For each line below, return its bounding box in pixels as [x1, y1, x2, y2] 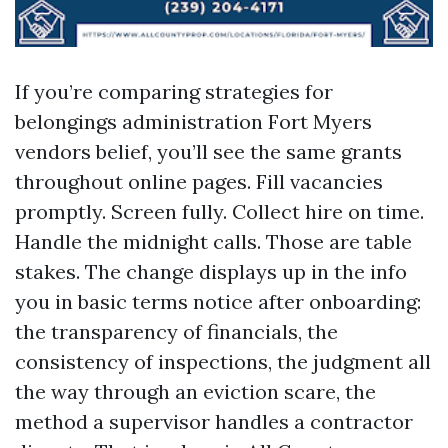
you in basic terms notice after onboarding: [15, 289, 421, 314]
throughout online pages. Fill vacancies [15, 169, 383, 194]
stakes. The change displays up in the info [15, 259, 407, 284]
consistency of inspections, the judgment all [15, 349, 431, 374]
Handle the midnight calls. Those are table [15, 229, 412, 254]
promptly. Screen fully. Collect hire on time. [15, 199, 424, 224]
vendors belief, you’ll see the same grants [15, 139, 402, 164]
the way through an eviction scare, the [15, 379, 376, 404]
